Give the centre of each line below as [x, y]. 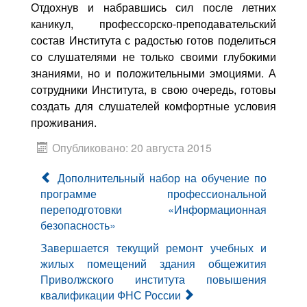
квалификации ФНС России [111, 295]
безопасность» [78, 225]
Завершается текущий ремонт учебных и [153, 247]
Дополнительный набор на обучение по [162, 177]
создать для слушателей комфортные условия [153, 106]
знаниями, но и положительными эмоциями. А [153, 73]
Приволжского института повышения [153, 279]
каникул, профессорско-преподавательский [153, 23]
